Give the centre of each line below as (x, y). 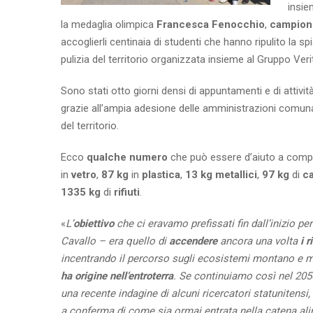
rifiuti (127, 192)
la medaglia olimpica (109, 24)
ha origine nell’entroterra (117, 276)
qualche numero (127, 157)
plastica (161, 175)
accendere (193, 241)
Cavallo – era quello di (115, 241)
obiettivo (94, 224)
